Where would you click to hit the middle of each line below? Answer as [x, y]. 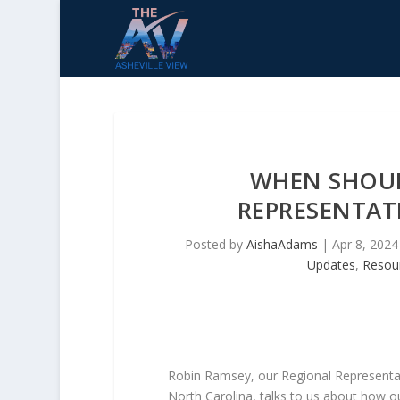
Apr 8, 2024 [365, 244]
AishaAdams [282, 244]
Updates [332, 264]
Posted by [215, 244]
